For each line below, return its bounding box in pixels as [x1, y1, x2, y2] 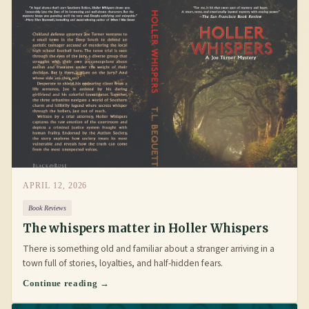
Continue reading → [23, 278, 110, 288]
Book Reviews [28, 203, 66, 212]
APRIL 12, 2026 [23, 181, 88, 191]
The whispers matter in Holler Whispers [23, 220, 268, 236]
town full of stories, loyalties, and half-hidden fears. [23, 256, 223, 270]
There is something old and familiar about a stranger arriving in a [23, 241, 275, 255]
